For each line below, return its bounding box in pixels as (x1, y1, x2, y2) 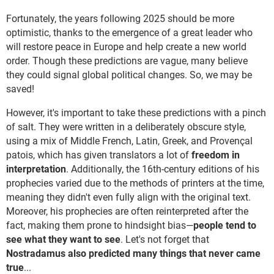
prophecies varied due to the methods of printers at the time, (6, 177, 264, 189)
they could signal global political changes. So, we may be (6, 68, 252, 81)
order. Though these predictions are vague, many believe (6, 54, 248, 67)
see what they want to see (6, 233, 120, 245)
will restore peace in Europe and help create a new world (6, 40, 246, 53)
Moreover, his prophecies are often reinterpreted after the (6, 205, 248, 217)
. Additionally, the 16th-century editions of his (66, 163, 259, 175)
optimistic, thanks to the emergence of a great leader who (6, 26, 253, 39)
